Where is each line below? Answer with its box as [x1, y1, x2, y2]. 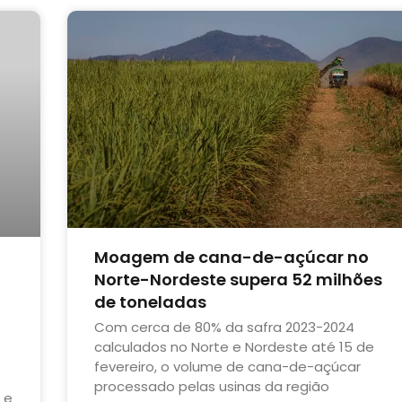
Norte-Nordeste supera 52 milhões [93, 267, 382, 291]
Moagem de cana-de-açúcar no [93, 245, 369, 268]
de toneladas [93, 290, 206, 313]
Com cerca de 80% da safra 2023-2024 [93, 317, 354, 336]
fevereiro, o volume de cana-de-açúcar [93, 356, 361, 376]
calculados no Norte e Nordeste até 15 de [93, 336, 374, 356]
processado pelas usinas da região [93, 376, 329, 396]
